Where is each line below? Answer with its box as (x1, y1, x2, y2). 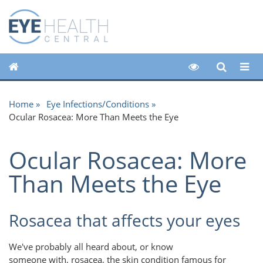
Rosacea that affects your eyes (9, 209, 240, 232)
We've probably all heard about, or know (9, 240, 173, 252)
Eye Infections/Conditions (46, 97, 149, 110)
